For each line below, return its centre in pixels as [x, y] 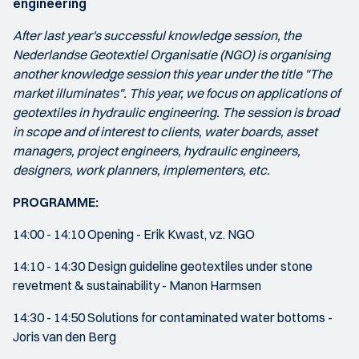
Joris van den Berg [65, 337]
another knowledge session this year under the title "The [172, 74]
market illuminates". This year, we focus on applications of [176, 93]
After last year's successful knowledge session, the [157, 35]
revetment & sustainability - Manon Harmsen [137, 285]
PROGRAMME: [56, 202]
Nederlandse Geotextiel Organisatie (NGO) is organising [171, 54]
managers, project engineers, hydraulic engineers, [157, 151]
